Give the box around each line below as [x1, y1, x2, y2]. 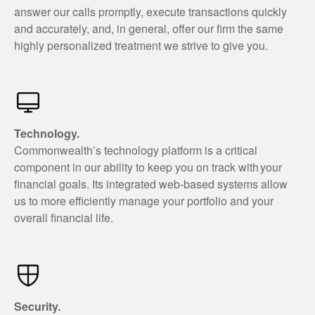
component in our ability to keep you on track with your [14, 159, 282, 176]
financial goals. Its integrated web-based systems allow [14, 176, 288, 193]
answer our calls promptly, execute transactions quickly [14, 3, 287, 20]
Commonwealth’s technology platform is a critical [14, 142, 257, 159]
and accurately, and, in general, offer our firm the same [14, 20, 283, 37]
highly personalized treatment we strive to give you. [14, 37, 268, 53]
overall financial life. [14, 210, 113, 226]
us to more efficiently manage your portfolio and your [14, 193, 274, 210]
